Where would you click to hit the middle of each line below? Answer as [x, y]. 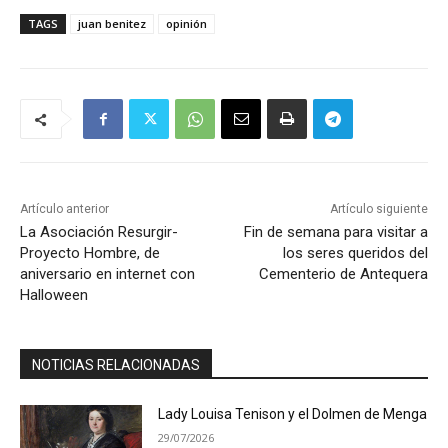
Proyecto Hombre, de [90, 252]
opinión [186, 23]
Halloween [54, 294]
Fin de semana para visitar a [335, 231]
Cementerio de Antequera [343, 273]
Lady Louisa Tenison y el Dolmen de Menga [293, 413]
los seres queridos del [355, 252]
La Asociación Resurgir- [99, 231]
